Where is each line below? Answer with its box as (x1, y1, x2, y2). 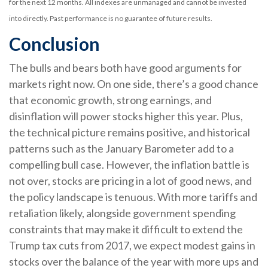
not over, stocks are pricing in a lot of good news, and (9, 173, 252, 187)
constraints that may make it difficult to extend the (9, 222, 243, 236)
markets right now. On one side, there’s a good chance (9, 77, 258, 90)
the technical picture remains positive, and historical (9, 125, 250, 139)
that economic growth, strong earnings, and (9, 93, 212, 106)
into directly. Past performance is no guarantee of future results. (9, 13, 212, 23)
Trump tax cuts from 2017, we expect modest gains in (9, 238, 255, 252)
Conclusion (9, 32, 100, 54)
